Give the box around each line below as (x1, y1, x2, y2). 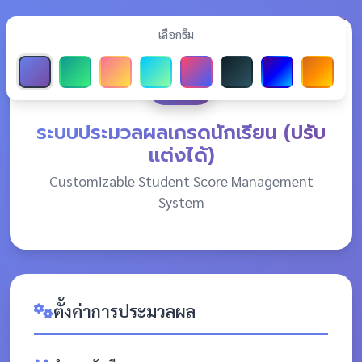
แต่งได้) (148, 141, 214, 170)
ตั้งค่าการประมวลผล (53, 300, 196, 322)
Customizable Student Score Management (48, 171, 314, 190)
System (158, 192, 204, 211)
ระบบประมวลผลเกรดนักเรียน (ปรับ (36, 118, 326, 147)
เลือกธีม (158, 27, 194, 41)
